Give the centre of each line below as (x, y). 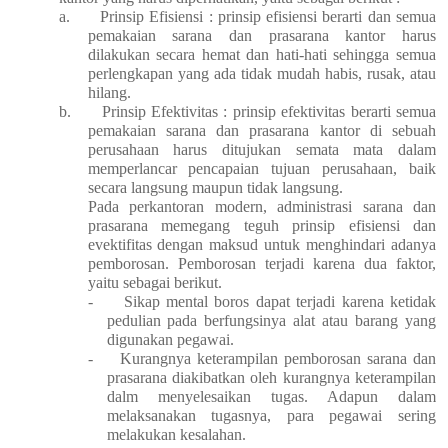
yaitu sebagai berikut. (154, 283)
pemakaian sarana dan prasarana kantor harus (261, 36)
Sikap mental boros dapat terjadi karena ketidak (280, 302)
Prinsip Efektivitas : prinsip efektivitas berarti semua (269, 112)
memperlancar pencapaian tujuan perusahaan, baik (261, 169)
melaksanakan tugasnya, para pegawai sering (271, 416)
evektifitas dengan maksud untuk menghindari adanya (261, 245)
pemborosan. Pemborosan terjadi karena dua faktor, (261, 264)
